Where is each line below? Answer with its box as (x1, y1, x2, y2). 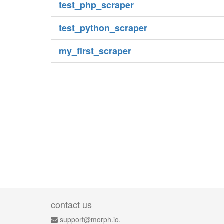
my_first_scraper (59, 44, 131, 57)
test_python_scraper (59, 21, 147, 34)
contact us (51, 198, 92, 211)
